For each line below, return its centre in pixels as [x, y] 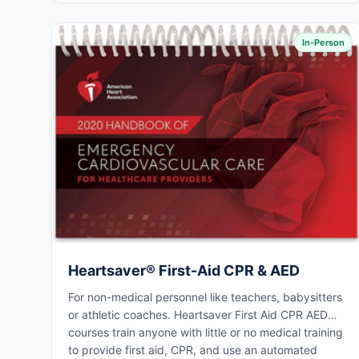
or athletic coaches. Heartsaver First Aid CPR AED [198, 314]
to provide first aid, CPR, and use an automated [193, 349]
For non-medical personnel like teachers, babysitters [205, 296]
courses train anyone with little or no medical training [206, 332]
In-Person [324, 42]
